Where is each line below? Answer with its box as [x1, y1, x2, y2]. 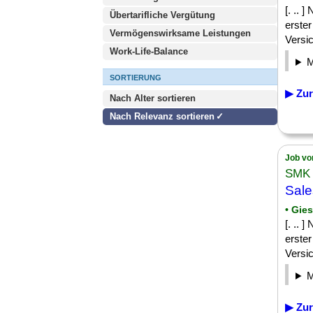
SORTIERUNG [110, 73, 161, 82]
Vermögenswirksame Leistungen [110, 28, 251, 38]
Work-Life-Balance [110, 46, 188, 57]
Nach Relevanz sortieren [110, 111, 214, 122]
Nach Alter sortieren [110, 93, 196, 103]
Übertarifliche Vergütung [110, 10, 215, 20]
